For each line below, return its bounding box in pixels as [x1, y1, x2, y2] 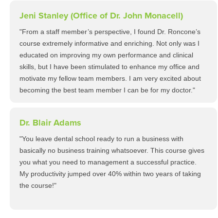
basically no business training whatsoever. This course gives [19, 146, 204, 154]
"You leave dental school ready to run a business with [19, 135, 183, 143]
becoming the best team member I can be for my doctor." [19, 86, 195, 94]
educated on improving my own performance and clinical [19, 51, 193, 59]
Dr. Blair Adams [19, 117, 81, 128]
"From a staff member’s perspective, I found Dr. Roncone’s [19, 28, 200, 36]
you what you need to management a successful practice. [19, 158, 197, 166]
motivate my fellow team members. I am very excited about [19, 74, 201, 82]
